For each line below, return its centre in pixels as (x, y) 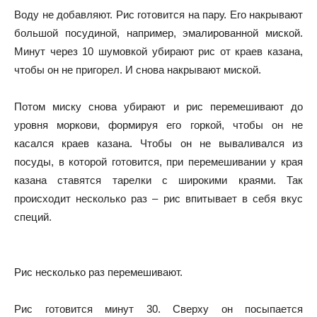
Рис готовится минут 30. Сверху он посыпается (158, 309)
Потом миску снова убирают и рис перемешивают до (158, 106)
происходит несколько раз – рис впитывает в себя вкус (158, 198)
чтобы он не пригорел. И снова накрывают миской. (138, 69)
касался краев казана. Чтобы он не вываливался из (158, 143)
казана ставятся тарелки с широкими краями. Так (158, 180)
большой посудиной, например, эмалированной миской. (158, 33)
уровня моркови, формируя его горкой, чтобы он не (158, 125)
